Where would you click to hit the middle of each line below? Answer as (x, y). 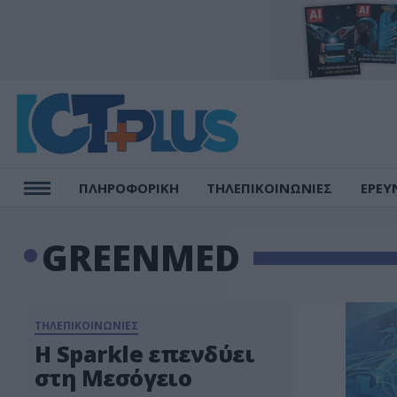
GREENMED (140, 257)
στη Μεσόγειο (113, 378)
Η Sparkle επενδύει (145, 354)
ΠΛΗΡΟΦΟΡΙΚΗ (128, 188)
